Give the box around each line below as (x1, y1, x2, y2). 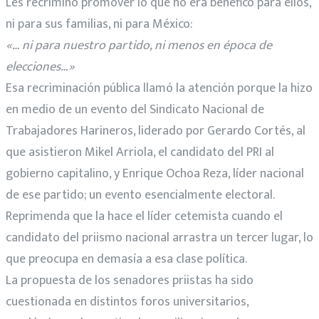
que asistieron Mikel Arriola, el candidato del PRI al (6, 141, 274, 163)
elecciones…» (6, 56, 75, 78)
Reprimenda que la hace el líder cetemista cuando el (6, 205, 283, 227)
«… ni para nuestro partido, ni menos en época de (6, 34, 272, 56)
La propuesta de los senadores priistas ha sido (6, 269, 253, 291)
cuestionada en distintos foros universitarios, (6, 291, 249, 313)
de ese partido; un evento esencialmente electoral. (6, 184, 275, 206)
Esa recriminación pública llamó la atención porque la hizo (6, 77, 313, 99)
